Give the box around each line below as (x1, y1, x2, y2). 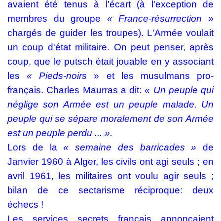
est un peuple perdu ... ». (7, 128, 115, 138)
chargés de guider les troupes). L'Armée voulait (7, 28, 214, 38)
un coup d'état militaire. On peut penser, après (7, 42, 214, 52)
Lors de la (7, 142, 64, 152)
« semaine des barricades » (63, 142, 197, 152)
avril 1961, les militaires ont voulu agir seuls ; (7, 171, 214, 181)
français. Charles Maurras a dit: (7, 85, 145, 95)
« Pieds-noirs (27, 71, 94, 81)
